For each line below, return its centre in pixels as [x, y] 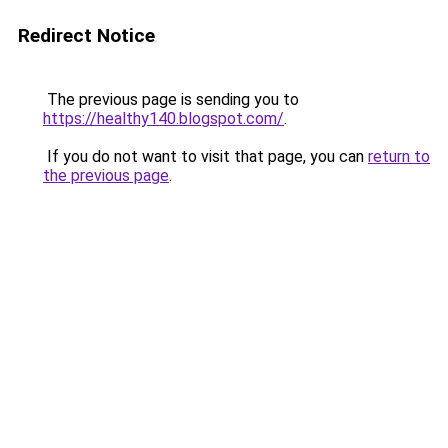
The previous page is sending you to [171, 99]
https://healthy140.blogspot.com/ [163, 118]
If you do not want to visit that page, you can [205, 156]
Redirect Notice [86, 35]
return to [399, 156]
